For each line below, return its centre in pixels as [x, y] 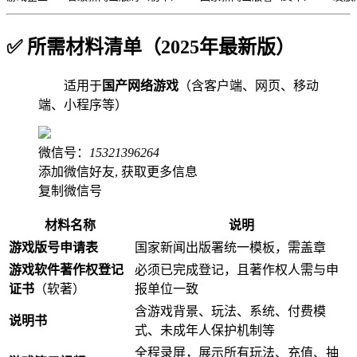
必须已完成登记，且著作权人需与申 [237, 270]
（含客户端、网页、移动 [249, 86]
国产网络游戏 [140, 86]
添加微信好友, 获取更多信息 [118, 172]
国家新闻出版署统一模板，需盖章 [230, 248]
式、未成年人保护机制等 [205, 331]
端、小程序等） [83, 105]
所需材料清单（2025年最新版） [161, 47]
